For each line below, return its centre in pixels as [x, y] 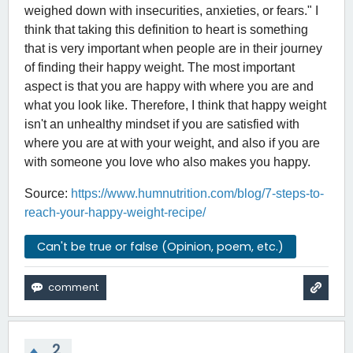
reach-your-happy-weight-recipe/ [117, 212]
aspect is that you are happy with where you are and [169, 86]
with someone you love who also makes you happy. [169, 162]
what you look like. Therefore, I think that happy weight [175, 105]
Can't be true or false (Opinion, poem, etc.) [160, 246]
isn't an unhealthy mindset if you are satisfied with [162, 124]
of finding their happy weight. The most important [160, 67]
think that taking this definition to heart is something [166, 29]
